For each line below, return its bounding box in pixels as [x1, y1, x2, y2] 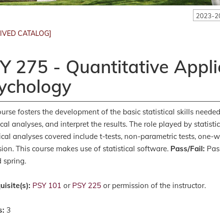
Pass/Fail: [170, 143, 205, 153]
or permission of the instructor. [101, 180, 206, 190]
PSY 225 [72, 180, 101, 190]
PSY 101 [32, 180, 61, 190]
